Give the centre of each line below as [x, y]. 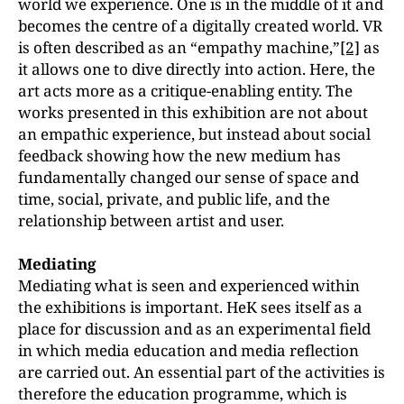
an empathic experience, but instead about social [194, 133]
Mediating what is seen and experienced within [189, 285]
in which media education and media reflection [188, 350]
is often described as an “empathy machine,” [179, 47]
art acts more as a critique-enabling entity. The [185, 90]
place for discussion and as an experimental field [194, 328]
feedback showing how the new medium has [179, 155]
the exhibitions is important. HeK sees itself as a [190, 307]
